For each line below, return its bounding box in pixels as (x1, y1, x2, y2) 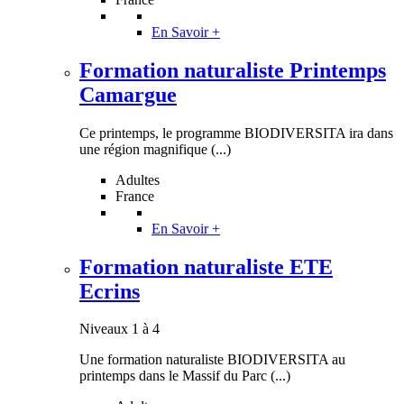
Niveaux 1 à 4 (79, 321, 160, 337)
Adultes (115, 171, 160, 188)
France (115, 188, 154, 204)
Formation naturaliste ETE (79, 254, 333, 279)
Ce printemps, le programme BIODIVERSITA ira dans (79, 124, 393, 141)
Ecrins (79, 279, 140, 303)
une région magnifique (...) (79, 141, 231, 157)
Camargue (79, 82, 177, 106)
